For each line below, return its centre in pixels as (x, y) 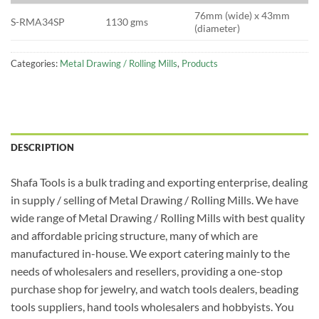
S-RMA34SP (38, 21)
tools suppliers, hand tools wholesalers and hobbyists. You (152, 306)
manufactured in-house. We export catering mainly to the (150, 253)
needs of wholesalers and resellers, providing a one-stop (147, 271)
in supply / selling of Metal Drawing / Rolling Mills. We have (155, 199)
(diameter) (218, 28)
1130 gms (127, 21)
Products (200, 63)
